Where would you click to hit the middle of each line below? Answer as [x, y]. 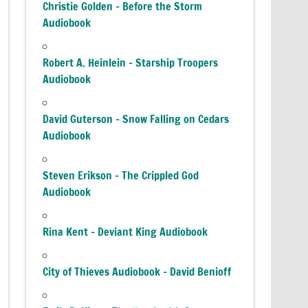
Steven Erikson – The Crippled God [121, 175]
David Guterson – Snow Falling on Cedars [136, 119]
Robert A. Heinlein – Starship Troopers [131, 62]
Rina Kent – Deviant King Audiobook [125, 231]
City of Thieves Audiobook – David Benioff [137, 271]
